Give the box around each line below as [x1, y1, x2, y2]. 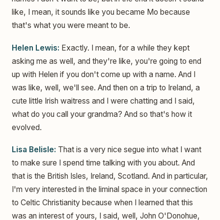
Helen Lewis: [12, 43, 59, 53]
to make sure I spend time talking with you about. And [12, 158, 195, 168]
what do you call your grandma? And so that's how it [12, 109, 192, 119]
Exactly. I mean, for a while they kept [59, 43, 190, 53]
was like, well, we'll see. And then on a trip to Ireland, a [12, 82, 200, 92]
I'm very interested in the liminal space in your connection [12, 185, 207, 194]
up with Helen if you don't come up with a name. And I [12, 69, 195, 79]
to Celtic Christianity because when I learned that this [12, 198, 193, 208]
